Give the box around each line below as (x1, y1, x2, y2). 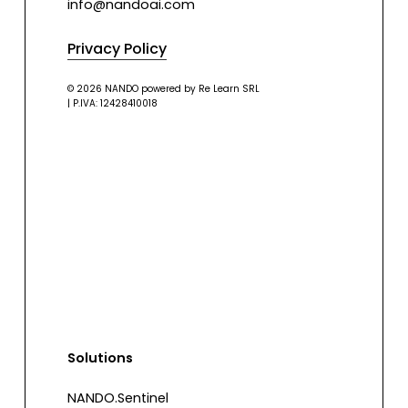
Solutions (67, 349, 134, 368)
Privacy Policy (67, 38, 168, 60)
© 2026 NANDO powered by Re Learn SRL (67, 82, 260, 97)
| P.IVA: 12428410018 (67, 97, 158, 111)
